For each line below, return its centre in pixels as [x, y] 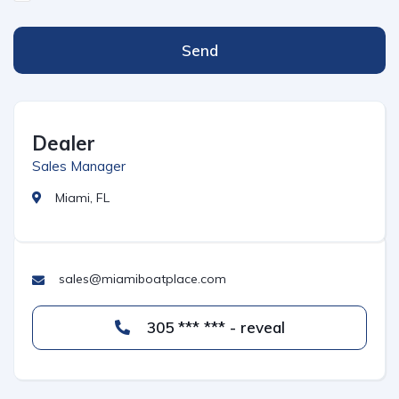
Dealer [64, 143]
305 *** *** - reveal [213, 327]
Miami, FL [82, 198]
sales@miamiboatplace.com [142, 279]
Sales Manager [79, 166]
